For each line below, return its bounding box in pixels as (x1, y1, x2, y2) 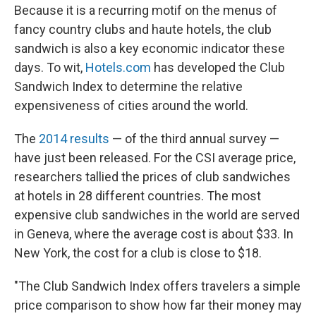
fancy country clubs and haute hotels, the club (14, 22, 272, 37)
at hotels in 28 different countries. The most (14, 188, 261, 204)
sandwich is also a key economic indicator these (14, 41, 285, 56)
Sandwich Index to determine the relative (14, 79, 243, 95)
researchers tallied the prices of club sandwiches (14, 169, 291, 185)
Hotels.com (85, 60, 151, 75)
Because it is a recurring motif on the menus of (14, 3, 277, 18)
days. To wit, (14, 60, 85, 75)
